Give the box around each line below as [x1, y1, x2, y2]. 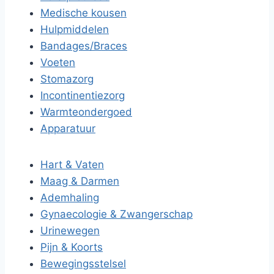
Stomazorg [40, 73, 94, 85]
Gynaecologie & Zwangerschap [40, 208, 193, 220]
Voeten [40, 56, 75, 68]
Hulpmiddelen [40, 23, 109, 35]
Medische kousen [40, 7, 127, 19]
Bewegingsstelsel [40, 257, 126, 270]
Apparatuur [40, 122, 95, 135]
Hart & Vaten [40, 158, 104, 171]
